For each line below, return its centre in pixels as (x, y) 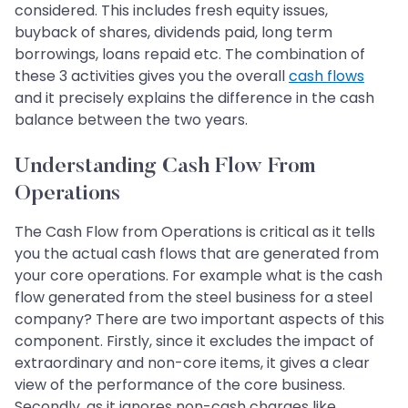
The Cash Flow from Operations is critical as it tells (195, 232)
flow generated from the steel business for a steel (194, 298)
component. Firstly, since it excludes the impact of (194, 342)
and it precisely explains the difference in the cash (194, 98)
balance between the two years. (131, 120)
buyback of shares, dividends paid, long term (173, 33)
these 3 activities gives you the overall (152, 76)
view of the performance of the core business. (180, 385)
